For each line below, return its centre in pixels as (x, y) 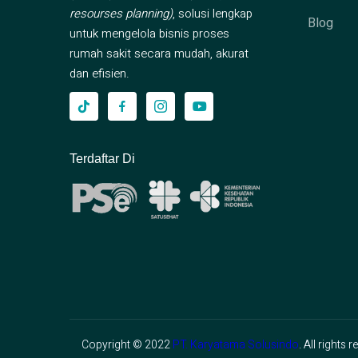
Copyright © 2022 (127, 344)
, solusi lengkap (213, 13)
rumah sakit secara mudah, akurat (159, 53)
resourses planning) (121, 13)
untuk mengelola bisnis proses (149, 33)
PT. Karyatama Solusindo (236, 344)
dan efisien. (99, 73)
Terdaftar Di (102, 158)
